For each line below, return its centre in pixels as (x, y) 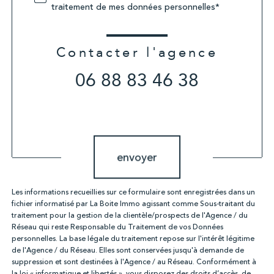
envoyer (137, 157)
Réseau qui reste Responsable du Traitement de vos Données (117, 227)
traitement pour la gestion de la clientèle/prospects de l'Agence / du (130, 215)
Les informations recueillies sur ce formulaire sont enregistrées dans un (133, 192)
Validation (74, 122)
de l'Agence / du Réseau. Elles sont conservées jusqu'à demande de (128, 250)
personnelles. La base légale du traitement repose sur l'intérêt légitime (133, 239)
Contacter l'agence (137, 53)
